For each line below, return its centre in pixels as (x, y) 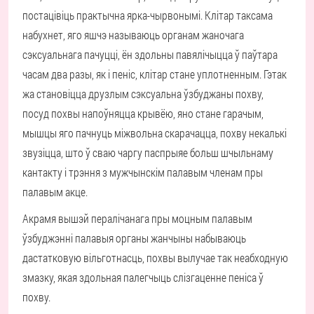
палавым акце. (55, 192)
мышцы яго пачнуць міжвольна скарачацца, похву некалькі (155, 133)
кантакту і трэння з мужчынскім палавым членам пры (143, 172)
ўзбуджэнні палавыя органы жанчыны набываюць (134, 238)
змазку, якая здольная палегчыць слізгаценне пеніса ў (143, 277)
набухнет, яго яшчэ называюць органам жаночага (133, 35)
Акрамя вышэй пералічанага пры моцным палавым (137, 218)
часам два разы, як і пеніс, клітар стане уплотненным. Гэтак (155, 74)
